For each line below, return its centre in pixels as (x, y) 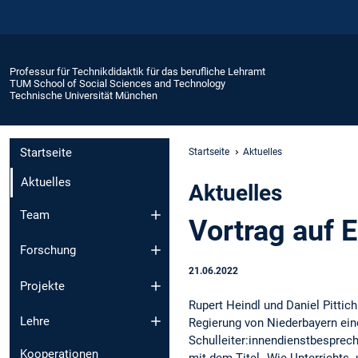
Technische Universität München (84, 95)
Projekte (42, 286)
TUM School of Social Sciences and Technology (117, 83)
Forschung (48, 251)
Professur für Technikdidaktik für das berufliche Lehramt (137, 71)
